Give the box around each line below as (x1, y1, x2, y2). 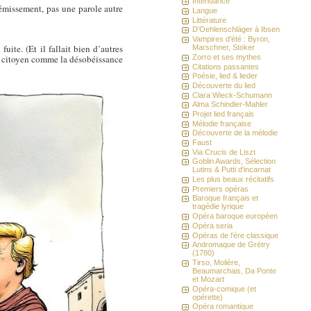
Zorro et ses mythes (192, 52, 262, 61)
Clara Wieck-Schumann (192, 90, 273, 99)
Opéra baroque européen (192, 212, 278, 221)
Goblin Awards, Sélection (192, 157, 276, 166)
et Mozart (192, 274, 225, 283)
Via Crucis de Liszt (192, 147, 256, 156)
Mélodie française (192, 119, 252, 128)
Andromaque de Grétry (192, 240, 271, 249)
